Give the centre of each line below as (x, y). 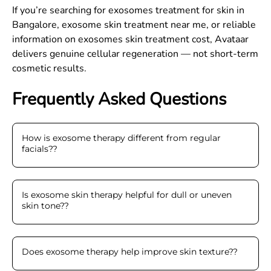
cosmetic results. (49, 68)
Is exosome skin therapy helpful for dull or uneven (127, 195)
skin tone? (43, 206)
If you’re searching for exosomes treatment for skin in (128, 10)
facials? (37, 149)
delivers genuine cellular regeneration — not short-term (135, 54)
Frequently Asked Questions (119, 99)
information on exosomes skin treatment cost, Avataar (130, 39)
